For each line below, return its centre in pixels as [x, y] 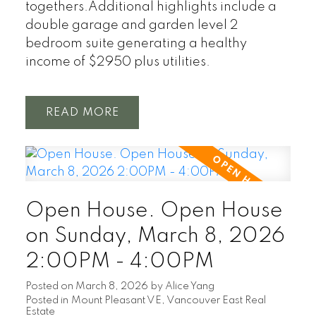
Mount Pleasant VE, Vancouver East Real [168, 301]
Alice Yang [189, 287]
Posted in [47, 301]
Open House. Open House [154, 211]
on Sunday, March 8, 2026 [155, 237]
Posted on [50, 287]
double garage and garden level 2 [132, 25]
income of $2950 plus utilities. [117, 62]
